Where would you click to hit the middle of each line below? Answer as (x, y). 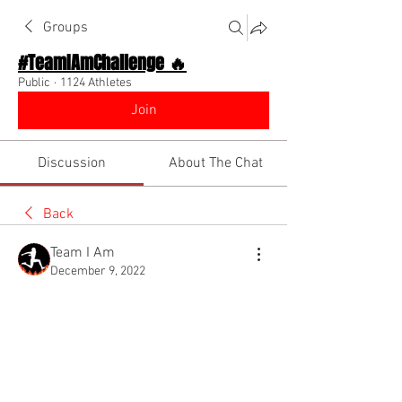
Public (34, 83)
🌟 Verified (82, 288)
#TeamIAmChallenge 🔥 (102, 62)
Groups (66, 27)
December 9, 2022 (98, 271)
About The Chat (215, 163)
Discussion (72, 163)
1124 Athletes (96, 83)
